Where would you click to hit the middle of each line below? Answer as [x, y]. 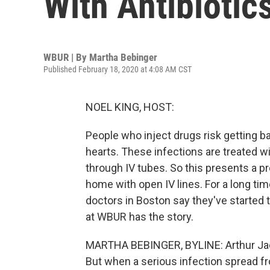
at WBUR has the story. [140, 217]
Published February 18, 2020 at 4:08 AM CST [118, 69]
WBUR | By [66, 57]
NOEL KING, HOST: [130, 107]
